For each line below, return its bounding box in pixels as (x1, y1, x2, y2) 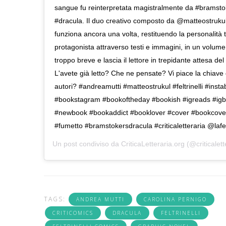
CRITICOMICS (52, 209, 93, 217)
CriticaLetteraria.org (121, 140, 185, 148)
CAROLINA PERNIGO (144, 196, 207, 203)
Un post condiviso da (52, 140, 121, 148)
